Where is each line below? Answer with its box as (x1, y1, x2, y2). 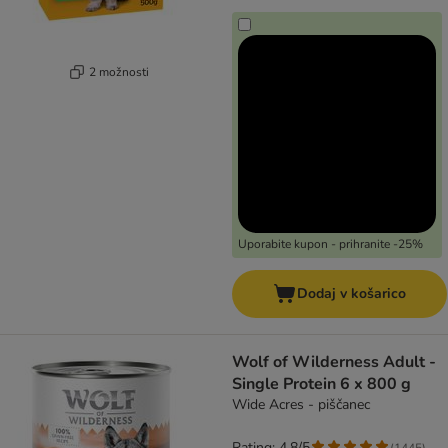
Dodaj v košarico (297, 284, 406, 304)
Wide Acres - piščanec (232, 395, 370, 415)
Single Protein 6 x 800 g (232, 373, 411, 396)
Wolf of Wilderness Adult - (232, 351, 436, 374)
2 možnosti (88, 63, 149, 80)
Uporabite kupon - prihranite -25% (238, 236, 423, 253)
